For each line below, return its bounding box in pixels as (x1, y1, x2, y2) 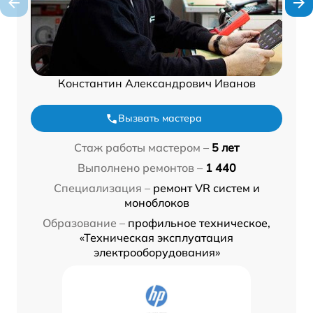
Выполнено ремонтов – (77, 161, 203, 175)
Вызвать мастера (118, 112, 202, 125)
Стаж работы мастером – (74, 140, 209, 155)
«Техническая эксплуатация (80, 231, 233, 245)
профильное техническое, (128, 216, 270, 231)
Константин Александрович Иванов (57, 76, 256, 91)
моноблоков (124, 196, 189, 210)
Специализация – (53, 181, 150, 196)
